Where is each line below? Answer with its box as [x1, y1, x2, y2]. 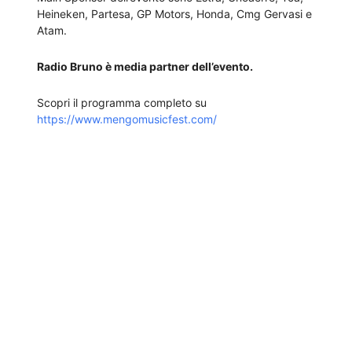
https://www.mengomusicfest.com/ [37, 112, 217, 126]
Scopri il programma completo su [37, 96, 207, 110]
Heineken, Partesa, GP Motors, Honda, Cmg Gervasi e [37, 7, 312, 21]
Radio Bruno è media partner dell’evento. [37, 60, 253, 74]
